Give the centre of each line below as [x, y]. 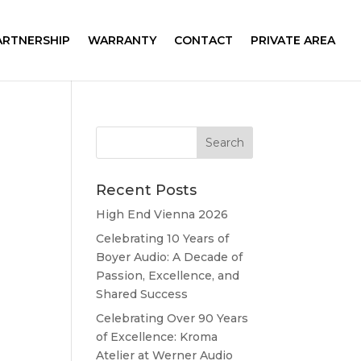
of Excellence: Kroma [157, 337]
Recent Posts [147, 190]
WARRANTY [122, 40]
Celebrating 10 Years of [163, 239]
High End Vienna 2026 [162, 214]
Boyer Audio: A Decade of [170, 257]
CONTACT [203, 40]
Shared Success [142, 294]
